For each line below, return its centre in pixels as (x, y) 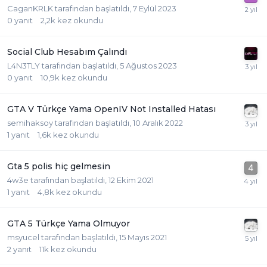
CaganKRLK (30, 9)
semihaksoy (30, 123)
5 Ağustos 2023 (148, 66)
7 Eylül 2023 (155, 9)
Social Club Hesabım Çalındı (67, 52)
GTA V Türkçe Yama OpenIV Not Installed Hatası (111, 109)
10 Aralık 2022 (158, 123)
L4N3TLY (24, 66)
